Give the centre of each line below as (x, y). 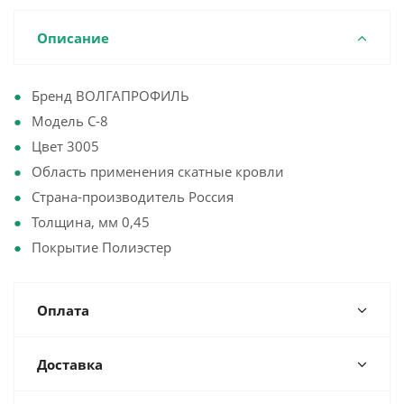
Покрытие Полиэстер (101, 247)
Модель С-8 (70, 121)
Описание (73, 38)
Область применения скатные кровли (158, 171)
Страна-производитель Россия (133, 197)
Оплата (63, 310)
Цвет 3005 (65, 146)
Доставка (70, 364)
